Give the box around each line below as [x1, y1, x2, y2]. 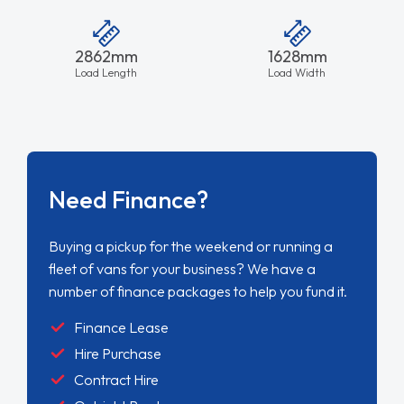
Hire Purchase [73, 344, 164, 363]
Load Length [74, 65, 137, 80]
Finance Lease [73, 317, 169, 336]
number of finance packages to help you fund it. [48, 282, 347, 301]
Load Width [268, 65, 326, 80]
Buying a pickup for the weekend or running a [48, 237, 333, 256]
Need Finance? [48, 185, 208, 216]
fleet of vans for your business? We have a [48, 260, 316, 279]
